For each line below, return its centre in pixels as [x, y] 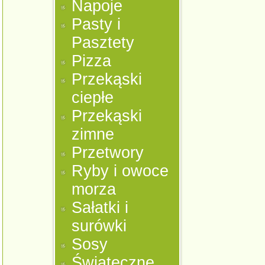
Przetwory [108, 153]
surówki [99, 226]
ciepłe [93, 98]
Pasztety [103, 43]
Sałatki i [100, 208]
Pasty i [96, 24]
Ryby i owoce [120, 171]
